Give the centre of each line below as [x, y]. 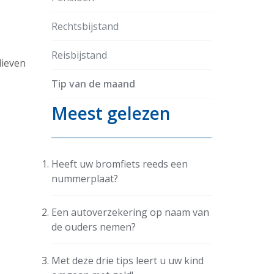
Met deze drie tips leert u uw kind [127, 260]
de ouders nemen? [93, 227]
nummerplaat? [84, 178]
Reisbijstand [79, 55]
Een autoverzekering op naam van [130, 212]
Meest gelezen [111, 113]
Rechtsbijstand [85, 26]
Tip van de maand [93, 83]
